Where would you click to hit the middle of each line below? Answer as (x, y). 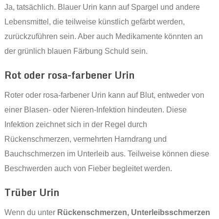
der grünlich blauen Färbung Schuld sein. (76, 51)
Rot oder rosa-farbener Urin (69, 75)
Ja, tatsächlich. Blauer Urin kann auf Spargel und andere (102, 7)
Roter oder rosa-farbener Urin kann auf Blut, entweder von (104, 95)
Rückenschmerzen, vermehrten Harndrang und (85, 139)
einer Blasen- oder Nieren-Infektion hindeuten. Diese (95, 110)
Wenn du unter (31, 213)
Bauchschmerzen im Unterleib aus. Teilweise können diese (107, 154)
